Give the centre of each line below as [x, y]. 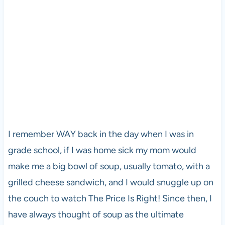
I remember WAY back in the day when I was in [101, 134]
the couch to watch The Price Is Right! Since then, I [110, 198]
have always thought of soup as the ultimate [96, 214]
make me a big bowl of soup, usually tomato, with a [109, 166]
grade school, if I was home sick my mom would [102, 150]
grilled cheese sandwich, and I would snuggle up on [110, 182]
